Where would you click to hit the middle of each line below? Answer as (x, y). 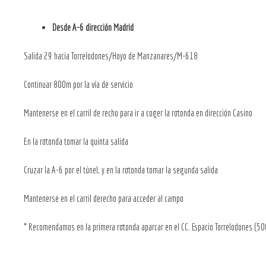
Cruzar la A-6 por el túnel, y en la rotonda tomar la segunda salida (121, 170)
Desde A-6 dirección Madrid (93, 27)
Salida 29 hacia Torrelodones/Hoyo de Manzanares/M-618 (111, 56)
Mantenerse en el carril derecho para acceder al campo (104, 198)
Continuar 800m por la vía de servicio (78, 84)
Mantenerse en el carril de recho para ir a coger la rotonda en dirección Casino (138, 113)
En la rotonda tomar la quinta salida (76, 141)
